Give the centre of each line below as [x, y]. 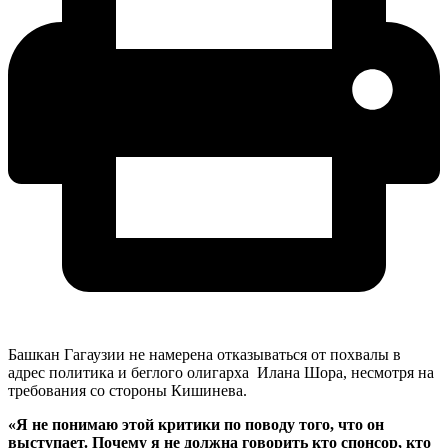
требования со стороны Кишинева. [127, 391]
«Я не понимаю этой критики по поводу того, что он [196, 425]
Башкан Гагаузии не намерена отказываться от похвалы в [204, 355]
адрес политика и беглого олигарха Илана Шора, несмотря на [221, 373]
